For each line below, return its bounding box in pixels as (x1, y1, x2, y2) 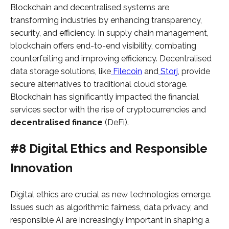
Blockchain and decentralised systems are (10, 3, 169, 13)
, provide (178, 66, 210, 77)
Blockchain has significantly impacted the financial (10, 92, 199, 102)
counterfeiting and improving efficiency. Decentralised (10, 54, 212, 64)
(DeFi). (103, 118, 129, 128)
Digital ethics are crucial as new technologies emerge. (10, 189, 212, 199)
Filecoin (111, 66, 142, 77)
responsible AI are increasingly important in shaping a (10, 215, 210, 225)
